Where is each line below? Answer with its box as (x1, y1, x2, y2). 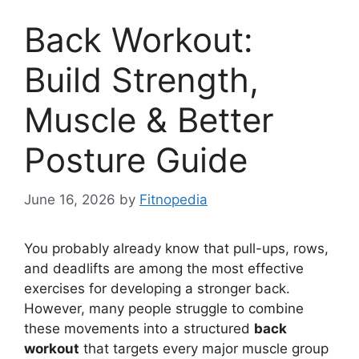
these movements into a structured (24, 320, 254, 337)
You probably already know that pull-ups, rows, (24, 240, 329, 256)
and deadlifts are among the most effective (24, 260, 304, 276)
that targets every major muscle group (79, 340, 329, 357)
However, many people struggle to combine (24, 300, 304, 317)
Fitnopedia (139, 191, 208, 208)
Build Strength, (24, 59, 259, 101)
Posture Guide (24, 139, 248, 181)
